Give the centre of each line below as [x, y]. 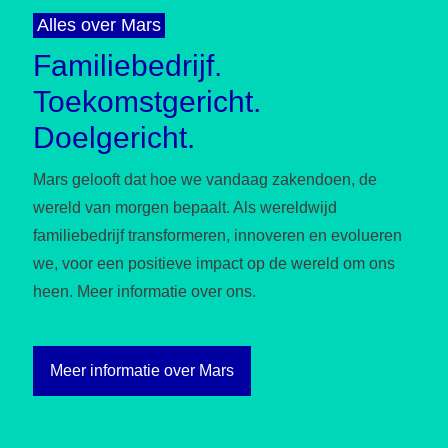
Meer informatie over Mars [141, 370]
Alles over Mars [98, 24]
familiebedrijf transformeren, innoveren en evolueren [217, 235]
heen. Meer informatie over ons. [144, 291]
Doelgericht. [113, 137]
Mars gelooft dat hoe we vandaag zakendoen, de [204, 179]
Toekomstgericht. [146, 101]
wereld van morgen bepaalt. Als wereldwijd [184, 207]
